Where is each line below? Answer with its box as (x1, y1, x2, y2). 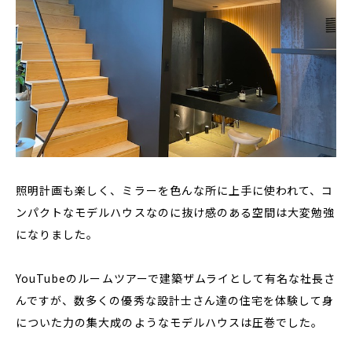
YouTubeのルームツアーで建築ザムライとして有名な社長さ (16, 270, 336, 286)
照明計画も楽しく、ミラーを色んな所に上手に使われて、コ (16, 182, 334, 198)
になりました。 (16, 226, 99, 242)
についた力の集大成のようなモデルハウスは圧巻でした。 (16, 314, 324, 330)
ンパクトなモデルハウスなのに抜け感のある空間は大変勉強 (16, 204, 335, 220)
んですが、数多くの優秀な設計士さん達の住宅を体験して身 (16, 292, 335, 308)
